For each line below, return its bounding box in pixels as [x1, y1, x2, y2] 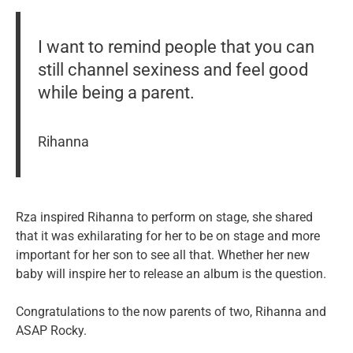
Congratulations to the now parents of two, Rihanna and [16, 304, 326, 320]
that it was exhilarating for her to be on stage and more [16, 229, 320, 244]
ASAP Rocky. [16, 323, 87, 339]
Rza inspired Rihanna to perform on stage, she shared [16, 210, 313, 225]
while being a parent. [37, 81, 195, 102]
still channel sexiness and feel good [37, 58, 308, 80]
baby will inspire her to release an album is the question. [16, 266, 326, 282]
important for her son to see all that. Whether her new [16, 247, 310, 263]
